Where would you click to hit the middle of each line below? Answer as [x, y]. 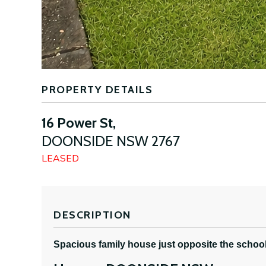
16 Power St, [79, 123]
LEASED [60, 159]
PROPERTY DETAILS [97, 90]
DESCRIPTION [92, 215]
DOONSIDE [77, 141]
